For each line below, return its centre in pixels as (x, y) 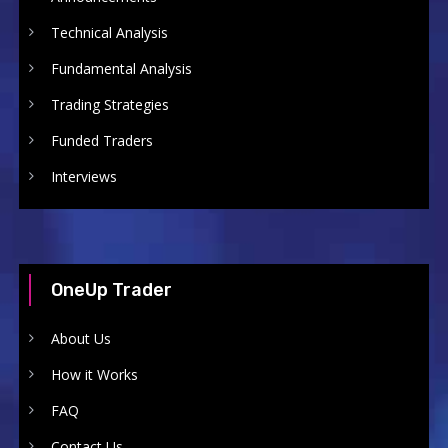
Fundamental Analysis (121, 69)
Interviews (83, 177)
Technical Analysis (109, 33)
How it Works (94, 375)
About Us (80, 339)
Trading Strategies (109, 105)
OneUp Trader (111, 290)
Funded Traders (101, 141)
